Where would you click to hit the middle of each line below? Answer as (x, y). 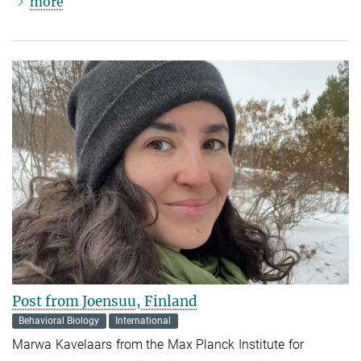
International (143, 321)
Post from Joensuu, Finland (105, 302)
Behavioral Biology (59, 321)
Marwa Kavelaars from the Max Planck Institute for (158, 345)
